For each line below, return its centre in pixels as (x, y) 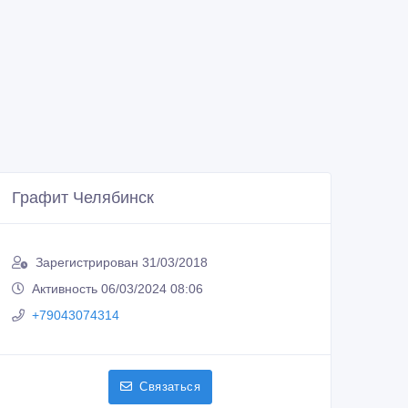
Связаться (170, 387)
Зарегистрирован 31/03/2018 (122, 263)
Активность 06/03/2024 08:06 (117, 289)
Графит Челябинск (83, 198)
